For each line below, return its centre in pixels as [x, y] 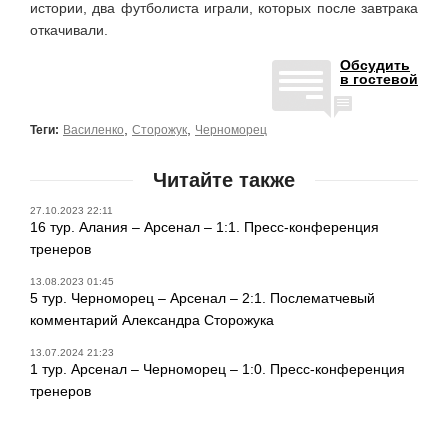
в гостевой [379, 78]
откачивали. [69, 29]
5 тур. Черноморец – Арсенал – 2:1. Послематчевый [202, 297]
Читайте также [224, 179]
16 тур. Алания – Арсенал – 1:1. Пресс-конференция [204, 226]
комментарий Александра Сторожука [152, 319]
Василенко [93, 129]
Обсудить [375, 64]
